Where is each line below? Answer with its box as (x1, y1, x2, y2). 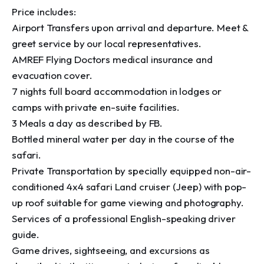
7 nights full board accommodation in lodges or (12, 85, 222, 97)
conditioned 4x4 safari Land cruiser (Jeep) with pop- (12, 180, 247, 193)
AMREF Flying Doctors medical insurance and (12, 53, 213, 65)
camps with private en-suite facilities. (12, 101, 180, 113)
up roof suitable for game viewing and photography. (12, 196, 244, 209)
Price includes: (12, 5, 76, 18)
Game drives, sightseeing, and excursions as (12, 244, 210, 256)
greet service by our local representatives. (12, 37, 202, 49)
